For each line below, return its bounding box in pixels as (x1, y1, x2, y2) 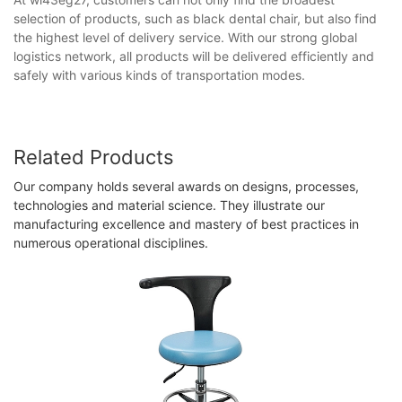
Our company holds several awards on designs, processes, (13, 178, 359, 194)
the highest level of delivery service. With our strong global (13, 30, 357, 46)
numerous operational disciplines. (13, 234, 208, 250)
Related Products (13, 145, 174, 170)
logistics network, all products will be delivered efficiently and (13, 48, 374, 65)
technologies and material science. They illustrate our (13, 197, 325, 213)
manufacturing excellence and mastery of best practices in (13, 215, 359, 232)
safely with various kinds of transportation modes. (13, 67, 305, 83)
